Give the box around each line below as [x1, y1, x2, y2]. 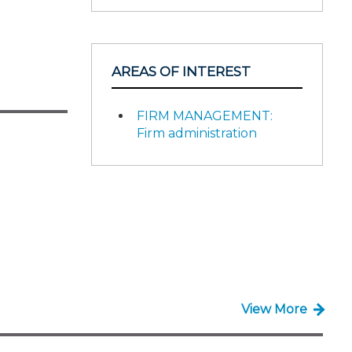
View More [240, 302, 307, 317]
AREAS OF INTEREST [112, 64, 251, 79]
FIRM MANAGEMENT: [137, 108, 273, 123]
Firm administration [137, 125, 257, 141]
